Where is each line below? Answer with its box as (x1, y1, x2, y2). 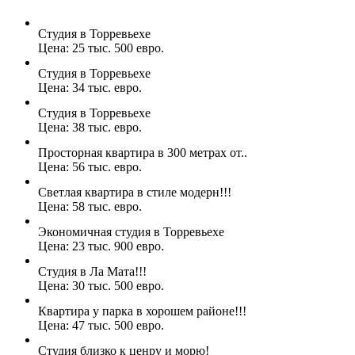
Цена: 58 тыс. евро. (38, 200, 142, 214)
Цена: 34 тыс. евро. (38, 81, 142, 95)
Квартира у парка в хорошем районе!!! (38, 304, 246, 319)
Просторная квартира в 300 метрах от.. (38, 146, 247, 160)
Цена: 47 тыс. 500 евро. (38, 319, 164, 333)
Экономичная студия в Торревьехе (38, 225, 224, 239)
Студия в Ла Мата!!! (38, 265, 147, 279)
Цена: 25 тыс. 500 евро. (38, 41, 164, 55)
